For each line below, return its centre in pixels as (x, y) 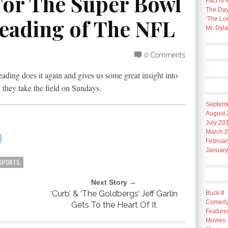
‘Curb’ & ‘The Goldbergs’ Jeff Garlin (114, 194)
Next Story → (114, 182)
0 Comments (165, 55)
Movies (216, 220)
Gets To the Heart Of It (114, 205)
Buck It (215, 193)
